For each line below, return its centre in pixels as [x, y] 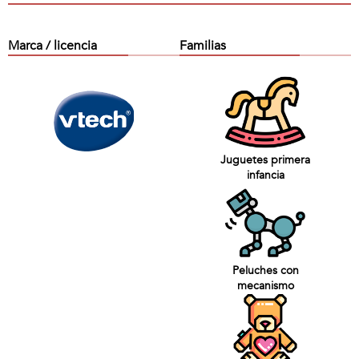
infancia [265, 175]
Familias [203, 46]
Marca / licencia [52, 46]
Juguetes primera [265, 160]
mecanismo [265, 286]
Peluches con [265, 270]
